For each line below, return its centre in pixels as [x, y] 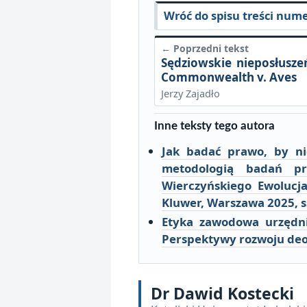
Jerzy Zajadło [190, 93]
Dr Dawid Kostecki [222, 293]
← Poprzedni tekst [205, 49]
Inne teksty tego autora [214, 126]
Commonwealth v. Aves [229, 77]
